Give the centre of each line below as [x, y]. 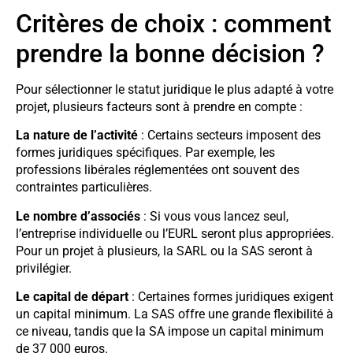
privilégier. [44, 268]
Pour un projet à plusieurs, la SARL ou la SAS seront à [164, 251]
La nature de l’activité [77, 136]
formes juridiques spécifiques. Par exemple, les [145, 153]
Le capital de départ [72, 296]
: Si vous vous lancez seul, [214, 216]
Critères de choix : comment [174, 23]
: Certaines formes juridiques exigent [231, 296]
